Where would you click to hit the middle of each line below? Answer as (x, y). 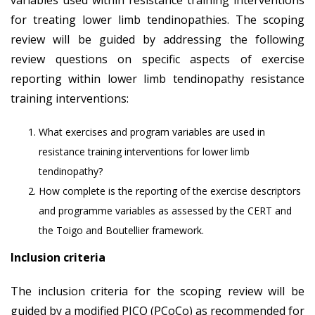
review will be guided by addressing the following (157, 39)
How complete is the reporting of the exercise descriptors (170, 191)
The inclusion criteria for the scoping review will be (157, 291)
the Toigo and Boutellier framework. (121, 230)
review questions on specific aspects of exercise (157, 59)
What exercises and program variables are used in (152, 131)
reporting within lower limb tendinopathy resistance (157, 78)
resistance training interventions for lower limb (144, 151)
